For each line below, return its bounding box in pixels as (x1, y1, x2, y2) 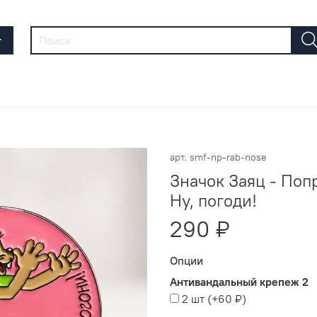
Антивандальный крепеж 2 (170, 275, 309, 289)
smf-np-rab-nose (190, 151, 267, 164)
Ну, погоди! (170, 190, 257, 212)
